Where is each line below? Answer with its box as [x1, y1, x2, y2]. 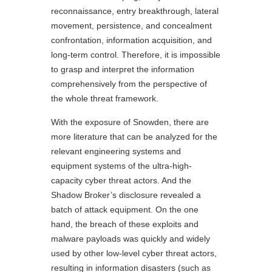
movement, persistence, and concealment [51, 20, 212, 30]
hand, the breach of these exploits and [51, 219, 199, 229]
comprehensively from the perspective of [51, 78, 207, 89]
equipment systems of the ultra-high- [51, 160, 192, 171]
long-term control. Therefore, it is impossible [51, 49, 220, 59]
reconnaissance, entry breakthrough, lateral [51, 5, 219, 16]
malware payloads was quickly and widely [51, 233, 210, 243]
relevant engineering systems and [51, 146, 181, 156]
